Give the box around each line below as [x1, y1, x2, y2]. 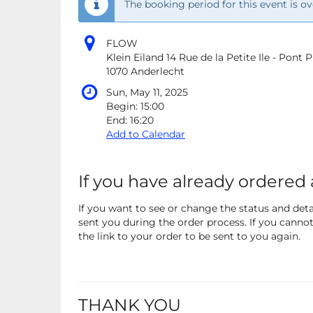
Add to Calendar [106, 128, 185, 141]
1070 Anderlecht [106, 65, 184, 78]
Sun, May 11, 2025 [106, 86, 188, 99]
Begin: [106, 100, 140, 113]
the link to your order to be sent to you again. [78, 230, 300, 243]
